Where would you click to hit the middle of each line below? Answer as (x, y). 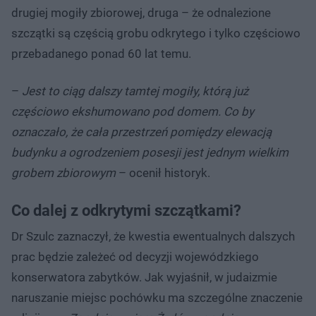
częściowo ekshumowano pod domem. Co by (133, 111)
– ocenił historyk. (163, 172)
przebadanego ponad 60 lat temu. (101, 53)
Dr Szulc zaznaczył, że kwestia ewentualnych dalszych (153, 236)
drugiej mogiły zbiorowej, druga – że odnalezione (141, 12)
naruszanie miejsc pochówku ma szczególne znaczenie (157, 297)
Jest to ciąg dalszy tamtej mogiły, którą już (135, 91)
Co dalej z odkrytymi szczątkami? (126, 210)
